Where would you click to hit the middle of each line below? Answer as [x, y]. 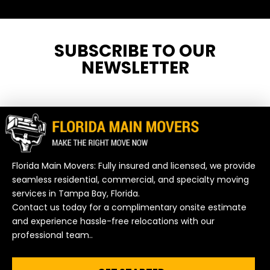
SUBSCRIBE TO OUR [135, 51]
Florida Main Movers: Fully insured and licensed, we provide [134, 165]
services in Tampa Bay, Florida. [76, 193]
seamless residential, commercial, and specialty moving [130, 179]
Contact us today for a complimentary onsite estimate [129, 207]
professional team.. [52, 235]
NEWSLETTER [135, 68]
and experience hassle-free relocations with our [113, 221]
